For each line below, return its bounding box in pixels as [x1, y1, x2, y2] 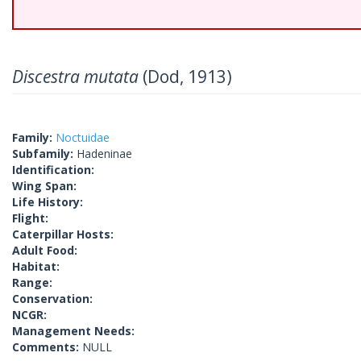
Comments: [12, 339, 82, 355]
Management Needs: [12, 323, 135, 338]
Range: [12, 275, 52, 290]
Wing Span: [12, 178, 77, 193]
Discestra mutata [12, 65, 139, 88]
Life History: [12, 194, 83, 210]
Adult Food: [12, 243, 77, 258]
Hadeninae [77, 146, 132, 161]
